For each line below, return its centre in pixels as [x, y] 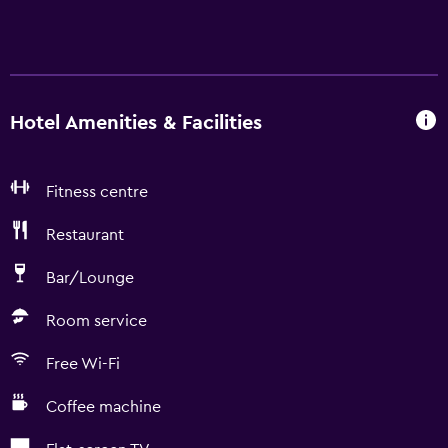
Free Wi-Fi [83, 364]
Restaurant [85, 235]
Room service [96, 321]
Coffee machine [103, 407]
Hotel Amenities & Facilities [136, 122]
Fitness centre [97, 192]
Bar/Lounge [90, 278]
